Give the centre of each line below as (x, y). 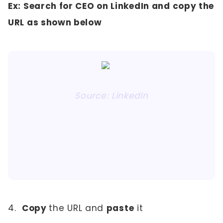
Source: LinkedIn (111, 96)
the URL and (78, 208)
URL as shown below (55, 22)
